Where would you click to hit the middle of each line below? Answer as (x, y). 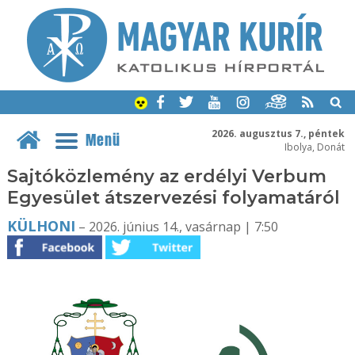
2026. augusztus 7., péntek (278, 133)
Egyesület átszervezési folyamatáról (173, 198)
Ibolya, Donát (314, 147)
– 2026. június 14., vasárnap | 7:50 (176, 227)
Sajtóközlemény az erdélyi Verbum (166, 176)
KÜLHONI (41, 226)
